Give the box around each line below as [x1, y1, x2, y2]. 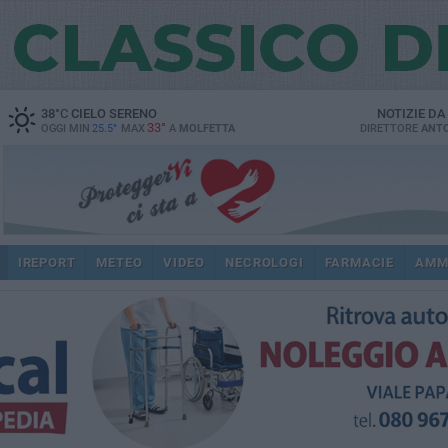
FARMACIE [324, 255, 394, 270]
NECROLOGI [225, 255, 304, 270]
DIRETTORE [359, 122, 421, 135]
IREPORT [17, 255, 76, 270]
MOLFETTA [178, 122, 235, 135]
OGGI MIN [40, 122, 90, 135]
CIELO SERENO [67, 106, 157, 121]
